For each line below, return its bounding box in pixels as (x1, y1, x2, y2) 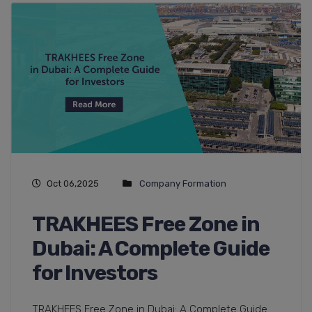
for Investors (32, 260, 157, 286)
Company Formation (139, 178, 226, 189)
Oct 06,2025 (47, 178, 99, 189)
